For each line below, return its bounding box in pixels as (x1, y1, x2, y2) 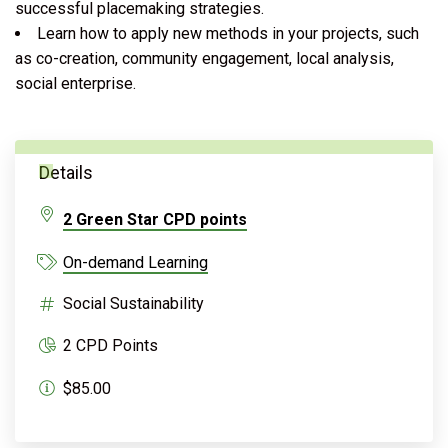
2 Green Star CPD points (63, 209, 247, 229)
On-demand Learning (63, 252, 208, 272)
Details (39, 161, 93, 183)
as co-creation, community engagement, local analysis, (15, 48, 394, 68)
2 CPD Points (63, 335, 158, 355)
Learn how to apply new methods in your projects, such (37, 23, 419, 43)
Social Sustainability (63, 293, 204, 313)
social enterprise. (15, 73, 136, 93)
